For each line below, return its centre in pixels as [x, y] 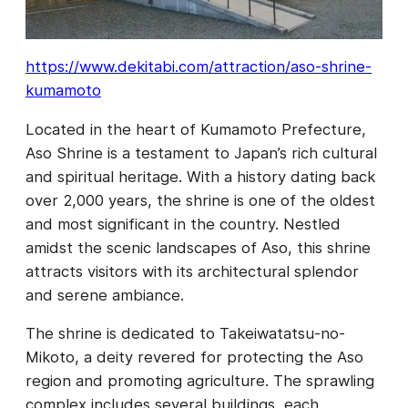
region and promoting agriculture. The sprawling [200, 381]
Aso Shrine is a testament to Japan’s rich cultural [201, 153]
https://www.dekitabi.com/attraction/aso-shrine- [199, 66]
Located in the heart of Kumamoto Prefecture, [196, 129]
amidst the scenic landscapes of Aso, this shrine [198, 247]
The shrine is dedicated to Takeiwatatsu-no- [185, 334]
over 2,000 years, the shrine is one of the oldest [200, 200]
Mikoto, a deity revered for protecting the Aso [194, 357]
